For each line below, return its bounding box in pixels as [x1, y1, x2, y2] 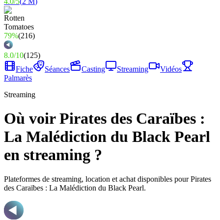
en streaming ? [4, 146, 102, 164]
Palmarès [4, 74, 32, 82]
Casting [82, 65, 105, 73]
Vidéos [160, 65, 182, 73]
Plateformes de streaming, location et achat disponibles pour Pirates [4, 174, 211, 183]
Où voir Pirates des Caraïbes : [4, 110, 205, 128]
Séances [45, 65, 70, 73]
